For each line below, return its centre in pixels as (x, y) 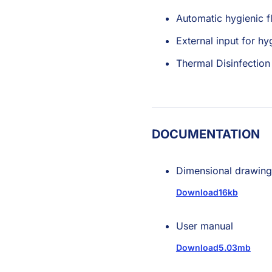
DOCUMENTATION (206, 134)
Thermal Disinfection (223, 63)
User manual (204, 226)
